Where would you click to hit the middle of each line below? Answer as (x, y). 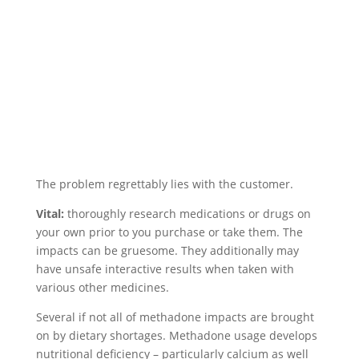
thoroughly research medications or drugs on (189, 214)
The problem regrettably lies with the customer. (164, 184)
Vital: (51, 214)
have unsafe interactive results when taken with (165, 269)
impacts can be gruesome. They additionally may (167, 250)
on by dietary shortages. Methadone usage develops (176, 335)
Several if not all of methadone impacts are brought (175, 317)
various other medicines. (102, 287)
